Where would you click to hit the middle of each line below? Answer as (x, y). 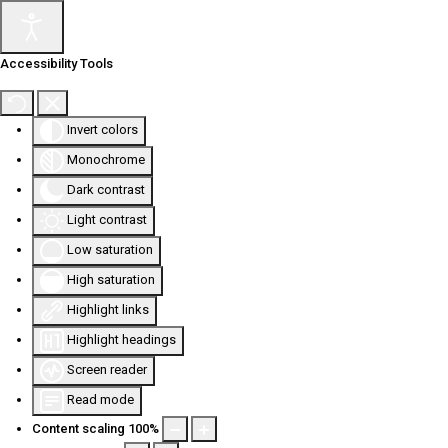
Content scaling (78, 428)
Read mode (100, 400)
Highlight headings (121, 340)
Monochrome (106, 160)
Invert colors (102, 130)
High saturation (111, 280)
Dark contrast (106, 190)
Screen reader (107, 370)
